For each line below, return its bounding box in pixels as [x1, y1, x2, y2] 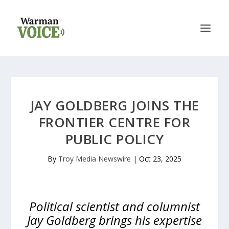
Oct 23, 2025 [139, 154, 181, 164]
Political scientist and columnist [29, 198, 200, 215]
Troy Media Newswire [58, 154, 131, 164]
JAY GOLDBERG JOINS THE [30, 96, 199, 114]
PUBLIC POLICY [65, 130, 164, 148]
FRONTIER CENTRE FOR [38, 113, 191, 131]
